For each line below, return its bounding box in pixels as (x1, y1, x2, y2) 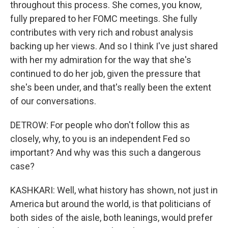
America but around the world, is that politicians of (10, 198, 211, 209)
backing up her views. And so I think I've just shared (10, 41, 218, 51)
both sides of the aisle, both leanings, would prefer (10, 212, 213, 223)
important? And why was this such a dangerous (10, 147, 201, 158)
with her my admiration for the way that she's (10, 54, 191, 65)
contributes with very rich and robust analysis (10, 27, 193, 38)
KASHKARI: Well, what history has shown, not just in (10, 185, 218, 195)
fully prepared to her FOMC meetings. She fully (10, 13, 197, 24)
